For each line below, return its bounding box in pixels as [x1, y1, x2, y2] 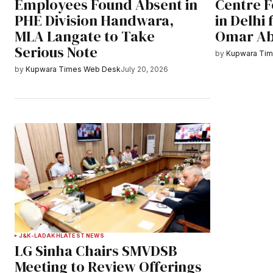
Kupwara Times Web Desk [26, 65, 121, 74]
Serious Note [15, 42, 97, 63]
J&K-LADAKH [19, 232, 60, 239]
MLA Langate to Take [15, 26, 155, 47]
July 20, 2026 [121, 65, 168, 74]
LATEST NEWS [60, 232, 104, 239]
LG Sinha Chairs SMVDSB [15, 240, 177, 261]
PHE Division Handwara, [15, 10, 174, 31]
